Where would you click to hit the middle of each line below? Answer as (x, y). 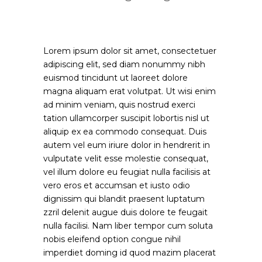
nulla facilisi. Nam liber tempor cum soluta (128, 226)
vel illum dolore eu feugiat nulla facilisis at (127, 172)
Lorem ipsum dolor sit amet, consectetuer (130, 51)
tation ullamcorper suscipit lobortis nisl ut (126, 118)
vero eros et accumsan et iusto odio (117, 185)
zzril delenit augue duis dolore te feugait (125, 212)
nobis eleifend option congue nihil (112, 239)
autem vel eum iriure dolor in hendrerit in (127, 145)
